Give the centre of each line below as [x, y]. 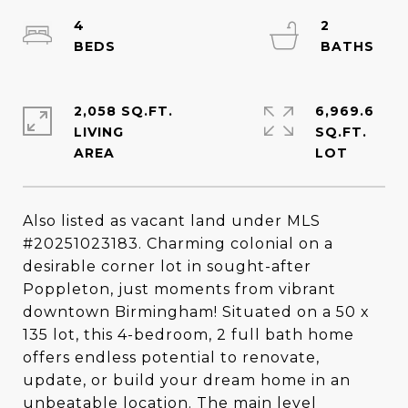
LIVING [99, 132]
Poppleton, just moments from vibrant [179, 289]
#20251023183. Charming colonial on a [178, 244]
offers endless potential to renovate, [171, 357]
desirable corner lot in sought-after [167, 266]
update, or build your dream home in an [187, 380]
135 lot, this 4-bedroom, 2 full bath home [189, 335]
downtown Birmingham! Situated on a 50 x [196, 312]
